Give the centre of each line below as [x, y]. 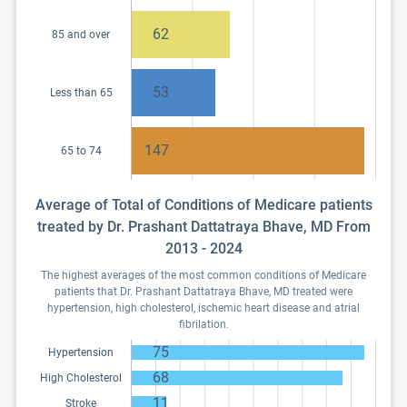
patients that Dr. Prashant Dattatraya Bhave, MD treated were [203, 292]
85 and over [81, 35]
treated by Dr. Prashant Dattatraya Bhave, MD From [203, 227]
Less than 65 [81, 93]
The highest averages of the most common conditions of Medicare [203, 275]
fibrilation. [203, 324]
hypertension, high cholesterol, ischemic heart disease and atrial [203, 308]
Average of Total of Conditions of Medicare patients [203, 205]
